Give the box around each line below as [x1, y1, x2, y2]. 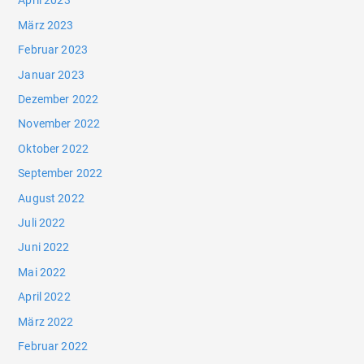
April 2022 [18, 290, 71, 304]
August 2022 [18, 191, 84, 205]
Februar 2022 [18, 340, 89, 353]
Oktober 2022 [18, 141, 89, 155]
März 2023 [18, 18, 74, 32]
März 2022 [18, 314, 74, 328]
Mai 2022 [18, 265, 67, 279]
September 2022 [18, 167, 103, 180]
